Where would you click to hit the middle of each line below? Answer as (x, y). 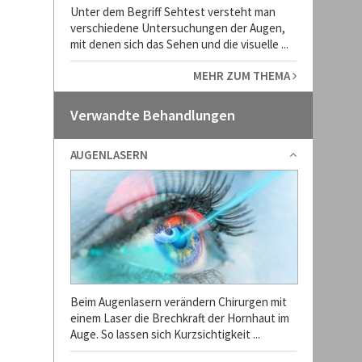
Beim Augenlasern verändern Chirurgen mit (178, 302)
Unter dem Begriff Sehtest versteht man (173, 12)
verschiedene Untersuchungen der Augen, (177, 28)
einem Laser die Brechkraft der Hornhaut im (179, 318)
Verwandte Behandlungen (152, 115)
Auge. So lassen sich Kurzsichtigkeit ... (165, 334)
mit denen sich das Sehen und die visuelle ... (179, 44)
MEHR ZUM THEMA (242, 76)
